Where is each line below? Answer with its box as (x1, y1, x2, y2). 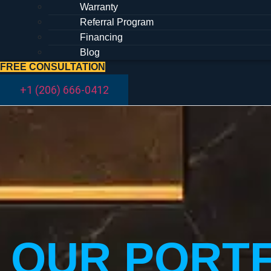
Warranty (80, 2, 118, 13)
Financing (80, 32, 123, 43)
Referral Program (80, 17, 154, 28)
